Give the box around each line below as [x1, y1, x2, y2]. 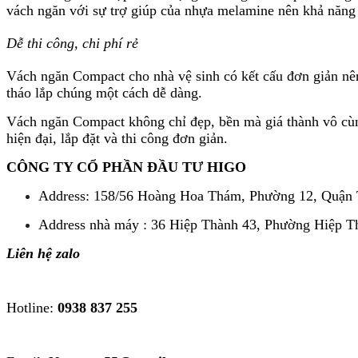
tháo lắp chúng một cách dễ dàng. [6, 84, 202, 101]
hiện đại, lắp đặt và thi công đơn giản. [6, 129, 228, 146]
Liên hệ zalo [6, 245, 80, 262]
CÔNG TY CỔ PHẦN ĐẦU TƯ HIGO [6, 158, 246, 175]
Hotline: [6, 300, 58, 316]
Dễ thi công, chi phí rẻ [6, 34, 138, 51]
